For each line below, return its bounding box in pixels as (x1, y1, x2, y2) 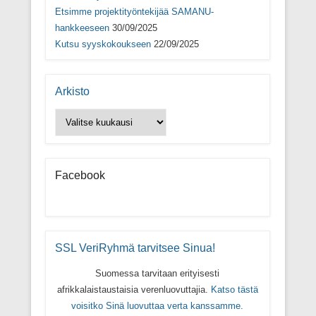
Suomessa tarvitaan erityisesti (95, 267, 220, 279)
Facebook (54, 169, 105, 181)
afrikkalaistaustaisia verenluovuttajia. (56, 284, 211, 295)
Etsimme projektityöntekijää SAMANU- (54, 6, 214, 17)
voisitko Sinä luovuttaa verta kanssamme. (71, 300, 244, 311)
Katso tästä (210, 284, 258, 295)
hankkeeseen (54, 22, 109, 33)
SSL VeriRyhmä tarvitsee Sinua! (54, 241, 215, 254)
